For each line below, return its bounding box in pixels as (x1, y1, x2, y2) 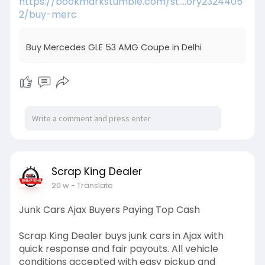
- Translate (70, 180, 113, 192)
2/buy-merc (18, 8, 77, 22)
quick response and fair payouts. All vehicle (18, 242, 218, 256)
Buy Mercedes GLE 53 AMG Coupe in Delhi (25, 41, 202, 54)
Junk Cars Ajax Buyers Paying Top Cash (18, 203, 200, 217)
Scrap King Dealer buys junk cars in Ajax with (18, 229, 224, 243)
